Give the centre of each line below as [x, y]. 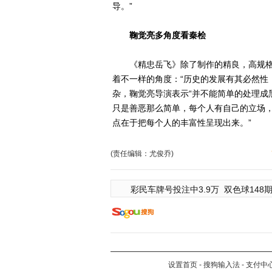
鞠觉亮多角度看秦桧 [163, 35]
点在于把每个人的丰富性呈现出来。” [182, 123]
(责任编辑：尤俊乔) [142, 154]
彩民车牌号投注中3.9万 [175, 189]
